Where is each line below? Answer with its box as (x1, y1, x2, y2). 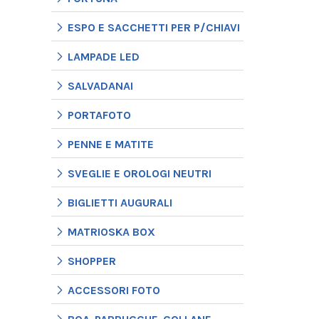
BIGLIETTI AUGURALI (68, 195, 172, 209)
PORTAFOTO (68, 108, 131, 122)
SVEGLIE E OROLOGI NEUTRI (68, 166, 211, 180)
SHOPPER (68, 253, 116, 268)
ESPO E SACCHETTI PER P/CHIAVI (68, 20, 240, 34)
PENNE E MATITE (68, 137, 154, 151)
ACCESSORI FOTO (68, 283, 160, 297)
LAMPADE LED (68, 49, 140, 63)
